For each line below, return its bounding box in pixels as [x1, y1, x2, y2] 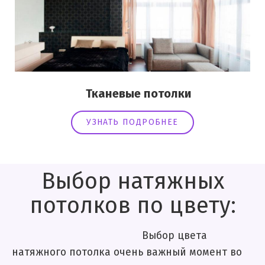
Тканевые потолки [67, 88, 192, 101]
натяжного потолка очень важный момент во [12, 247, 242, 258]
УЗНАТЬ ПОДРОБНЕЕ [86, 118, 179, 127]
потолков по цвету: [29, 195, 236, 218]
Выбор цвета [12, 231, 207, 242]
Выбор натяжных [41, 171, 224, 194]
